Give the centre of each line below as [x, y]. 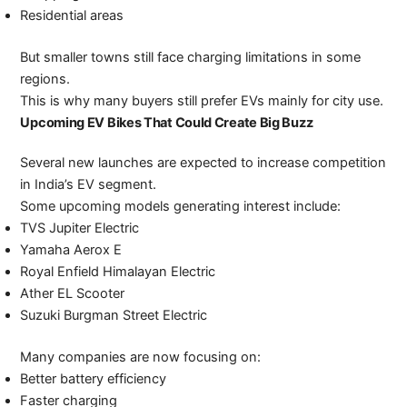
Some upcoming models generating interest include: [181, 206]
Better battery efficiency [94, 378]
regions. [45, 79]
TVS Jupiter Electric [80, 228]
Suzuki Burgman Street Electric [114, 315]
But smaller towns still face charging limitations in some [191, 57]
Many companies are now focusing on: [141, 357]
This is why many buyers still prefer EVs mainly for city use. [202, 100]
